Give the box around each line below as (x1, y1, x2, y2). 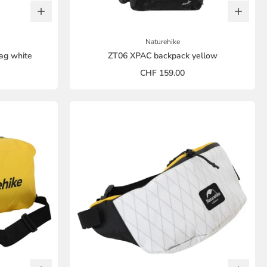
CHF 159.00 (140, 67, 185, 79)
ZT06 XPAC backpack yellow (107, 49, 218, 61)
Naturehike (145, 37, 180, 46)
